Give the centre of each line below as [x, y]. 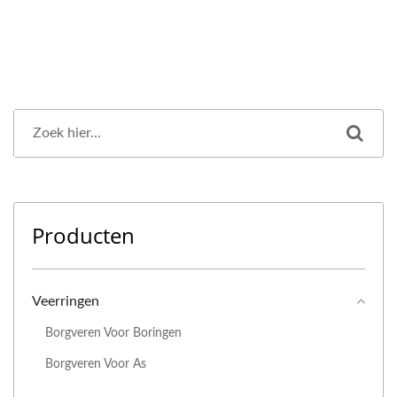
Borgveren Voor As [96, 364]
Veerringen [66, 302]
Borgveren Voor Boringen [113, 333]
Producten [83, 236]
